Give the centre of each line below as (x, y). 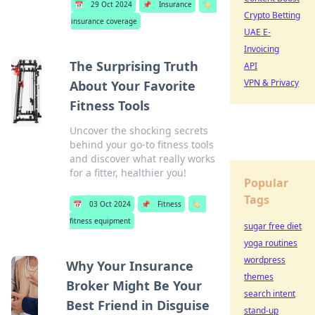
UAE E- (257, 32)
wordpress (265, 260)
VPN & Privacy (271, 83)
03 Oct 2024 (110, 204)
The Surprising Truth (134, 66)
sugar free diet (273, 226)
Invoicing (262, 49)
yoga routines (271, 243)
